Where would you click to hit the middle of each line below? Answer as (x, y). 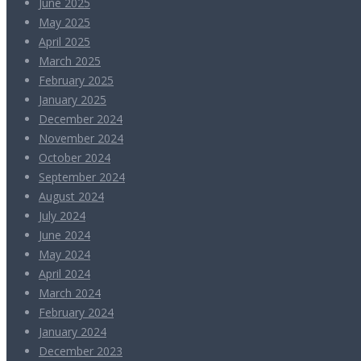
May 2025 (64, 23)
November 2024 (81, 139)
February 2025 (76, 81)
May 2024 (64, 255)
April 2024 (64, 274)
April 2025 (64, 42)
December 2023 (81, 351)
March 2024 (70, 293)
